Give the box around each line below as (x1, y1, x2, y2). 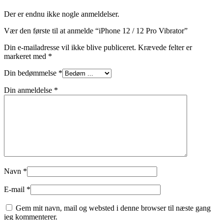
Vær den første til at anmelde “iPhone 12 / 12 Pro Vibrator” (4, 26, 188, 35)
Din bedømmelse (4, 68, 58, 77)
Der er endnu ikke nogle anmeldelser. (4, 9, 119, 18)
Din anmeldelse (4, 85, 54, 94)
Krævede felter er (138, 43, 192, 52)
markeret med (4, 52, 48, 60)
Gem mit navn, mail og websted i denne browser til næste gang (16, 203, 211, 212)
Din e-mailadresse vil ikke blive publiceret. (4, 43, 136, 52)
